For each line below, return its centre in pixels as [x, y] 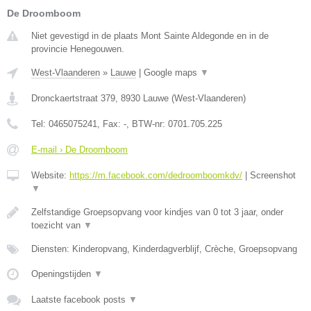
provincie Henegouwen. [78, 49]
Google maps [172, 73]
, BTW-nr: [147, 124]
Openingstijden [62, 274]
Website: [50, 175]
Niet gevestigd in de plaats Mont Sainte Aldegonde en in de [150, 36]
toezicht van [57, 225]
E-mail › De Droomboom [79, 150]
